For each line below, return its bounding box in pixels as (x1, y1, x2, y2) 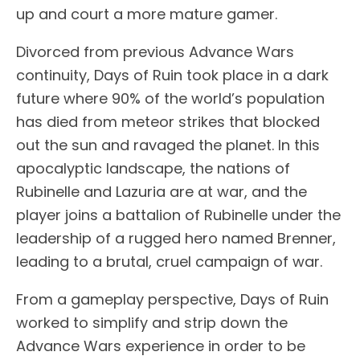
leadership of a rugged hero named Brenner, (16, 228, 336, 249)
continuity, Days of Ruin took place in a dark (16, 65, 329, 86)
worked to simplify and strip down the (16, 313, 288, 333)
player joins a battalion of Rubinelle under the (16, 205, 341, 226)
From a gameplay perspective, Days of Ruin (16, 289, 329, 310)
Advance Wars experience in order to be (16, 336, 305, 357)
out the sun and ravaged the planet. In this (16, 135, 320, 156)
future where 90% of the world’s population (16, 88, 325, 109)
